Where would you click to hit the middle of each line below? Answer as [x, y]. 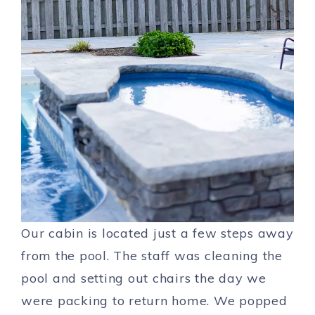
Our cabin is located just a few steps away [157, 233]
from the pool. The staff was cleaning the [152, 255]
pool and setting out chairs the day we [144, 278]
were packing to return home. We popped [154, 300]
